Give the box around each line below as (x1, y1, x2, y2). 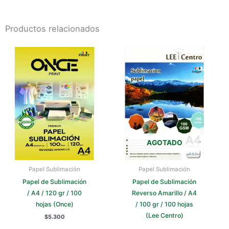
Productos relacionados (5, 23, 100, 34)
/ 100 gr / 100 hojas (135, 200, 193, 208)
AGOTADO (146, 138, 182, 147)
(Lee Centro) (145, 211, 184, 219)
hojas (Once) (35, 200, 74, 208)
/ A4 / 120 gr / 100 (27, 189, 82, 197)
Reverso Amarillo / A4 (132, 189, 197, 197)
